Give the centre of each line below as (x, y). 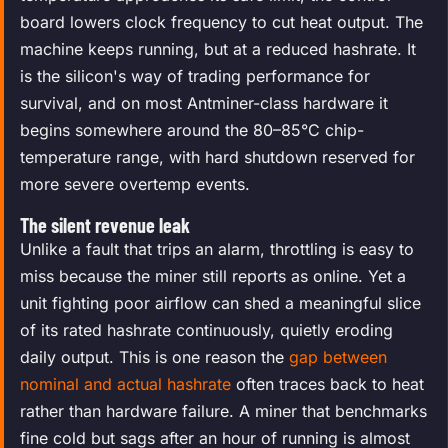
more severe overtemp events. (135, 183)
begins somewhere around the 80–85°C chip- (192, 129)
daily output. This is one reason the (154, 356)
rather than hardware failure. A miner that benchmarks (223, 410)
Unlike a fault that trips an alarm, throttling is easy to (217, 248)
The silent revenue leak (105, 224)
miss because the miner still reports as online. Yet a (213, 275)
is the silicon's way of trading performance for (195, 75)
